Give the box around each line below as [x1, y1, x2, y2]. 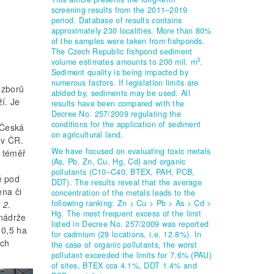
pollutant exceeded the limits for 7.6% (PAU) [51, 250, 212, 261]
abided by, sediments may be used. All [51, 87, 190, 98]
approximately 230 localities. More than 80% [51, 25, 212, 36]
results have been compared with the [51, 98, 185, 109]
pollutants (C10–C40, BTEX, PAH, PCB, [51, 166, 195, 177]
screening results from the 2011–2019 [51, 4, 188, 15]
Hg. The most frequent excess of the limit [51, 208, 201, 219]
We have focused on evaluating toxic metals [51, 146, 211, 157]
